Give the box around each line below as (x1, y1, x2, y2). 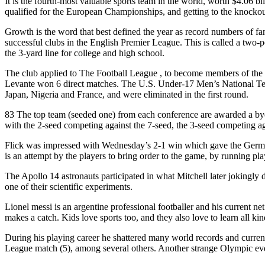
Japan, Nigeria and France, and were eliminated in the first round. (5, 89, 248, 99)
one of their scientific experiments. (5, 181, 132, 192)
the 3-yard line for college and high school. (5, 47, 164, 58)
